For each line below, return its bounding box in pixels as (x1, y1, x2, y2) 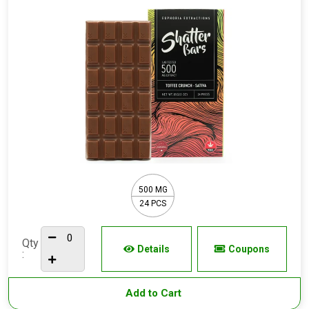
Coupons (228, 243, 270, 255)
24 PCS (139, 198, 166, 208)
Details (137, 243, 170, 255)
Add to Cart (125, 287, 184, 299)
